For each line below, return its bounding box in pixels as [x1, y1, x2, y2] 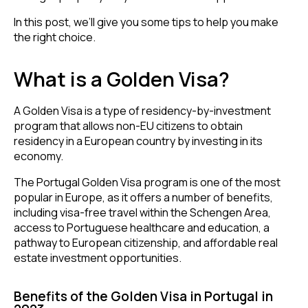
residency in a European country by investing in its [14, 133, 263, 148]
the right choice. [14, 29, 96, 45]
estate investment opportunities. [14, 250, 181, 265]
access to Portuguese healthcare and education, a [14, 219, 269, 235]
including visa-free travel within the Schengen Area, [14, 204, 271, 220]
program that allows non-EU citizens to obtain [14, 118, 243, 133]
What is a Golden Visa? [14, 65, 230, 93]
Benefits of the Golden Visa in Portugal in [14, 287, 273, 305]
